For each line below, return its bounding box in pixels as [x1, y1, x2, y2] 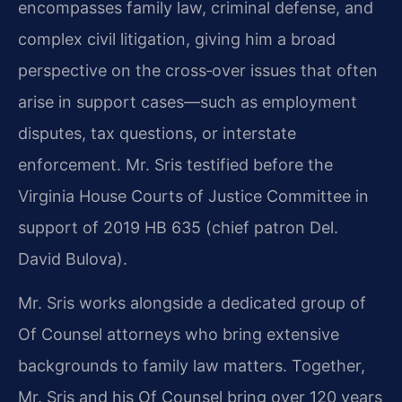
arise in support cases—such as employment [18, 92, 357, 111]
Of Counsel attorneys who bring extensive [18, 325, 339, 345]
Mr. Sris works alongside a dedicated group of [18, 293, 366, 313]
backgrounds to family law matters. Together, [18, 356, 365, 376]
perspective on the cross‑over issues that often [18, 60, 378, 80]
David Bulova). [18, 249, 127, 268]
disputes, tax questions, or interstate [18, 123, 296, 143]
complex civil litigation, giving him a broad [18, 29, 336, 48]
